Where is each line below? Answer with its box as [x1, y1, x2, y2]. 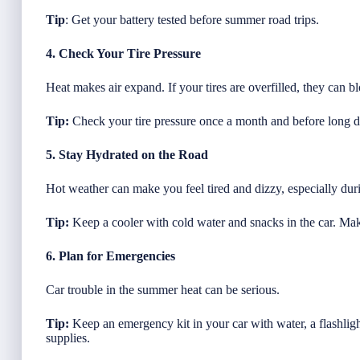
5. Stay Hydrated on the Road [46, 147, 208, 162]
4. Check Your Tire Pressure [46, 46, 201, 60]
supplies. [46, 330, 90, 345]
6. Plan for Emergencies [46, 248, 175, 263]
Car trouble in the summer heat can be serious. [46, 282, 280, 297]
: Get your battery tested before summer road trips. [65, 12, 319, 27]
